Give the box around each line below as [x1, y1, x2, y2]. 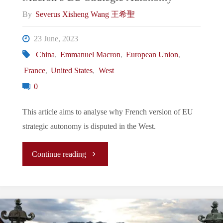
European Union [125, 50, 178, 59]
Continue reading [32, 149, 87, 159]
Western [86, 172, 111, 182]
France [24, 66, 46, 75]
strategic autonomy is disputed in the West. [22, 121, 156, 131]
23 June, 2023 [34, 34, 79, 43]
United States [51, 66, 93, 75]
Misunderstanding [86, 196, 143, 206]
